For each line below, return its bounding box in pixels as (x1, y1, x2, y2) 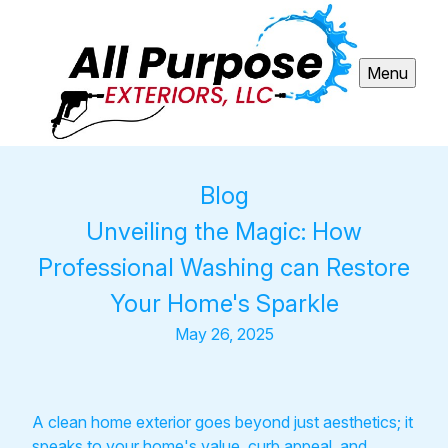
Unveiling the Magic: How (86, 216, 362, 246)
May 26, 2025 (174, 323, 274, 344)
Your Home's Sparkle (109, 288, 339, 318)
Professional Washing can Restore (38, 252, 410, 282)
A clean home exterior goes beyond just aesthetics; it (32, 411, 413, 432)
